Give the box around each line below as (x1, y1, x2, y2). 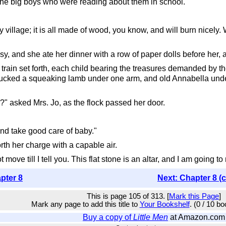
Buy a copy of (83, 213, 133, 221)
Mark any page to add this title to (31, 200, 140, 208)
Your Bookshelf (139, 200, 190, 208)
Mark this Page (169, 192, 219, 200)
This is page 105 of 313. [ (87, 192, 169, 200)
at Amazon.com (168, 213, 225, 221)
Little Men (133, 213, 168, 221)
